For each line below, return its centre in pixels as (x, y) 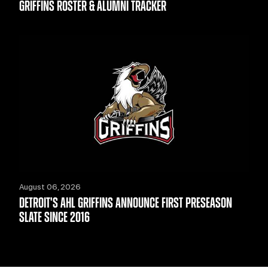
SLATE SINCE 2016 (54, 218)
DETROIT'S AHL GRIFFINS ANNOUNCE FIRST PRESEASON (126, 204)
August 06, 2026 (50, 187)
